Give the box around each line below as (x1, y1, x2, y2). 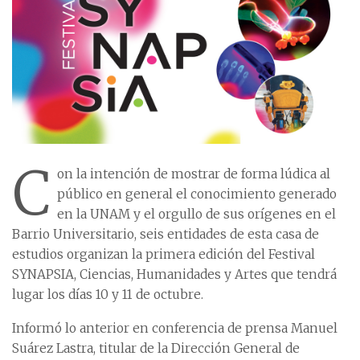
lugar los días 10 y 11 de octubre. (12, 286, 203, 302)
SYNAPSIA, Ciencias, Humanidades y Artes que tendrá (12, 266, 337, 282)
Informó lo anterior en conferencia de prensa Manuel (12, 320, 337, 336)
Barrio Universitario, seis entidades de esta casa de (12, 226, 319, 242)
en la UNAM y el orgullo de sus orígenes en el (57, 206, 336, 222)
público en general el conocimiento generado (57, 186, 337, 202)
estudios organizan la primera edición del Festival (12, 246, 315, 262)
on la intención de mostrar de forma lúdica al (57, 166, 330, 182)
